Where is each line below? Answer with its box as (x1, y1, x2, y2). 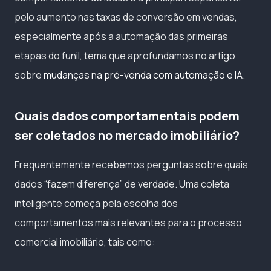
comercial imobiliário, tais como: (15, 235, 155, 249)
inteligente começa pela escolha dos (15, 196, 178, 210)
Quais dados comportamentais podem (15, 107, 240, 124)
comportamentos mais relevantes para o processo (15, 215, 242, 229)
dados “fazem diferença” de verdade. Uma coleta (15, 177, 229, 191)
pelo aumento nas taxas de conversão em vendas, (15, 10, 237, 24)
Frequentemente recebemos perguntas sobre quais (15, 157, 248, 171)
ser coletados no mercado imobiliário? (15, 126, 240, 143)
